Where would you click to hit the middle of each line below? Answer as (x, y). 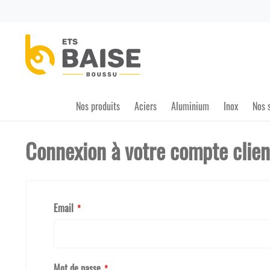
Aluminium (190, 106)
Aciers (146, 106)
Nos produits (98, 106)
